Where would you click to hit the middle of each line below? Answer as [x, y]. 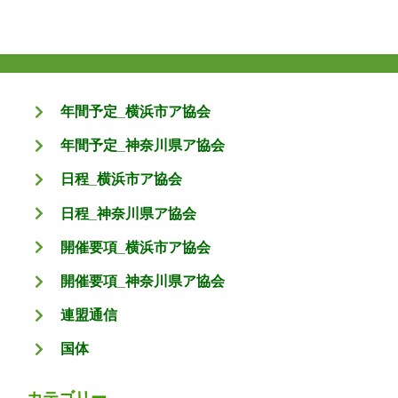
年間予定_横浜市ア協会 [136, 111]
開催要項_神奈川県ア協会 [143, 281]
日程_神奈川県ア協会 [129, 213]
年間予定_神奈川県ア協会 [143, 146]
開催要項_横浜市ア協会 [136, 247]
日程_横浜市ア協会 [122, 179]
